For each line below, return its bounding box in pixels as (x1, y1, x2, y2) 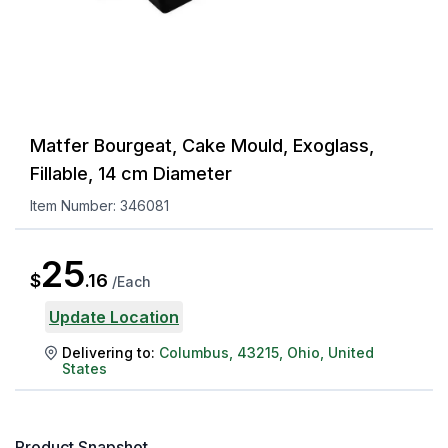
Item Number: (30, 196, 120, 214)
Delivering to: (62, 343, 155, 361)
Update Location (49, 306, 179, 327)
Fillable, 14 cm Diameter (30, 162, 232, 184)
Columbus (159, 343, 229, 361)
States (62, 359, 107, 377)
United (328, 343, 374, 361)
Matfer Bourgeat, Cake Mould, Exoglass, (30, 134, 374, 156)
